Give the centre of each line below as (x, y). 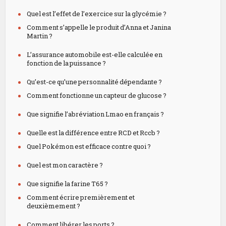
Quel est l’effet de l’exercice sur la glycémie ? (97, 14)
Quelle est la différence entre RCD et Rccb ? (94, 133)
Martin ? (40, 36)
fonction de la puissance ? (67, 63)
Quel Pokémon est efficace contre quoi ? (89, 146)
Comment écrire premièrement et (81, 197)
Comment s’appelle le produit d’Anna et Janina (99, 27)
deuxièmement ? (54, 206)
